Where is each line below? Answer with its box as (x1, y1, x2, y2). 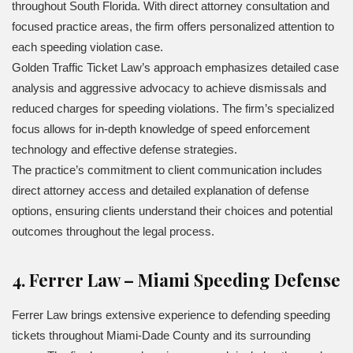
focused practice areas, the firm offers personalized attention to (12, 20, 334, 34)
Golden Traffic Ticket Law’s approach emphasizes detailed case (12, 61, 339, 75)
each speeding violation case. (12, 40, 163, 54)
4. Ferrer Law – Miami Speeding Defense (12, 268, 340, 292)
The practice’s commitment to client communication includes (12, 163, 322, 177)
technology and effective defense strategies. (12, 143, 237, 157)
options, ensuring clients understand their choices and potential (12, 204, 333, 218)
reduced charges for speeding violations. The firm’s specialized (12, 102, 334, 116)
